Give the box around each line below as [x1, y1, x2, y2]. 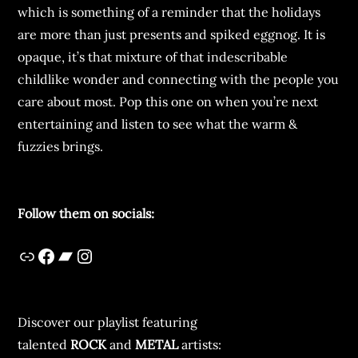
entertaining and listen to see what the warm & [18, 115, 298, 132]
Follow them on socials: [18, 205, 155, 221]
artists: [178, 336, 222, 352]
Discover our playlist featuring [18, 313, 198, 330]
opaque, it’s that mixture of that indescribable [18, 48, 288, 65]
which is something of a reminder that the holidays [18, 3, 321, 20]
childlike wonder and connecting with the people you [18, 70, 340, 87]
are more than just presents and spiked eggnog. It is [18, 26, 326, 42]
